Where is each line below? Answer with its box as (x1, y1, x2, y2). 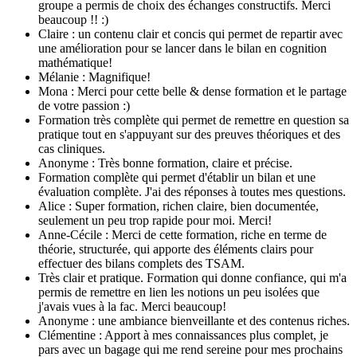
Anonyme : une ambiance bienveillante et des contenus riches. (38, 313, 350, 328)
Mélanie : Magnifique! (38, 69, 151, 84)
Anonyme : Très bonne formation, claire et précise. (38, 155, 292, 170)
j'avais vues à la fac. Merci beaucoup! (38, 299, 226, 313)
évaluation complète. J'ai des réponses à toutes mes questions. (38, 184, 346, 198)
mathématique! (38, 55, 116, 69)
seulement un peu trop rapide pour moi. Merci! (38, 213, 272, 227)
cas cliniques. (38, 141, 105, 155)
